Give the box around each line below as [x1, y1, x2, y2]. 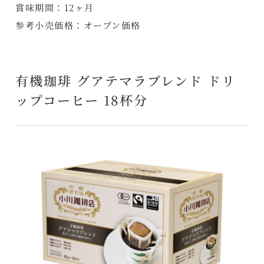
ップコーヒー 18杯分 [15, 90, 148, 109]
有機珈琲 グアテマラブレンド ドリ [15, 71, 236, 90]
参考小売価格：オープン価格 [15, 18, 141, 31]
